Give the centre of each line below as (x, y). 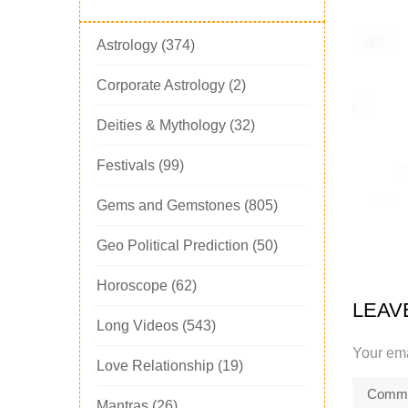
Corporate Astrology (161, 86)
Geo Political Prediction (173, 246)
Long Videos (138, 326)
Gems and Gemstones (168, 206)
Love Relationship (155, 366)
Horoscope (132, 286)
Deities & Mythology (161, 126)
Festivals (126, 166)
